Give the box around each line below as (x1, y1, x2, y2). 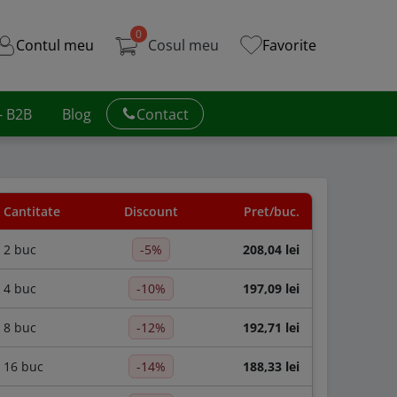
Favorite (261, 35, 316, 55)
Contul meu (15, 35, 94, 55)
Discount (123, 203, 178, 221)
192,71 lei (243, 319, 300, 337)
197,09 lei (243, 280, 300, 298)
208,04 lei (243, 241, 300, 259)
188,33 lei (243, 358, 300, 376)
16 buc (3, 358, 43, 376)
